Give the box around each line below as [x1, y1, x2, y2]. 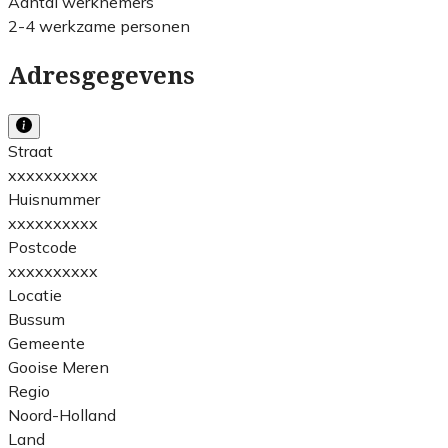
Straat [8, 140, 53, 161]
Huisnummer [8, 188, 100, 209]
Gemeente [8, 332, 85, 353]
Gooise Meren [8, 356, 109, 377]
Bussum [8, 308, 65, 329]
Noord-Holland [8, 404, 116, 425]
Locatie [8, 284, 62, 305]
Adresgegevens [8, 61, 195, 90]
